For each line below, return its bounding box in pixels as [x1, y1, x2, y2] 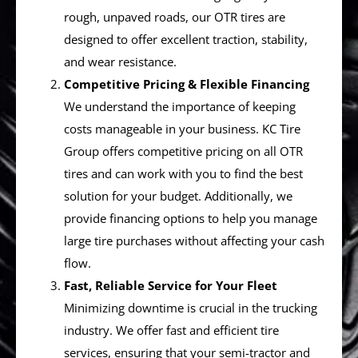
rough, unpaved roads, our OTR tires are [64, 9, 285, 26]
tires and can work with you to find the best [64, 165, 303, 182]
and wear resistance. [64, 54, 177, 70]
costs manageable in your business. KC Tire [64, 121, 300, 137]
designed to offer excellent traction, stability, [64, 31, 308, 48]
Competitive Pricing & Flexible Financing [64, 76, 309, 93]
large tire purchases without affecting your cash [64, 233, 324, 249]
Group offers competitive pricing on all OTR [64, 143, 303, 160]
